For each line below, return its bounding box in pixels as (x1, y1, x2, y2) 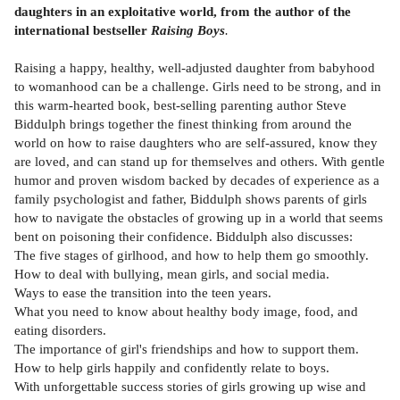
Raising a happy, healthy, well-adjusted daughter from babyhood (14, 59, 375, 75)
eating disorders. (14, 321, 106, 337)
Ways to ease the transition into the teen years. (14, 284, 271, 300)
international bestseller (14, 21, 151, 37)
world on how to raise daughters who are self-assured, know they (14, 134, 378, 150)
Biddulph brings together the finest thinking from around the (14, 115, 352, 131)
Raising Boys (151, 21, 225, 37)
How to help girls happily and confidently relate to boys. (14, 359, 329, 375)
